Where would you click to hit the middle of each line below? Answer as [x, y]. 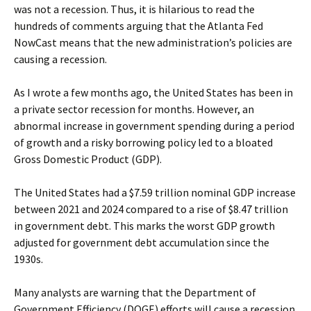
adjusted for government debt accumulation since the [142, 242]
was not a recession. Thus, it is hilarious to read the [134, 9]
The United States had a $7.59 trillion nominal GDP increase [155, 192]
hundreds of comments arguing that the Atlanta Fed [138, 26]
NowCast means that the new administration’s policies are [153, 42]
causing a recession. [60, 59]
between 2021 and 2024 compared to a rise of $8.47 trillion [151, 209]
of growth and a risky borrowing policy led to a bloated [143, 142]
